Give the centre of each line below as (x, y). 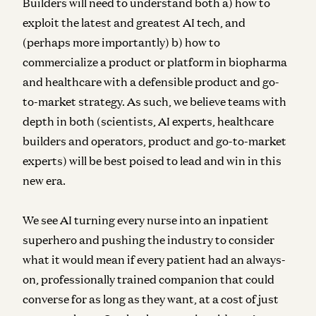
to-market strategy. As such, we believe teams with (154, 101)
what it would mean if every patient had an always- (154, 259)
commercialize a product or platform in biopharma (155, 62)
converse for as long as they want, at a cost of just (151, 299)
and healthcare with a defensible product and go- (151, 81)
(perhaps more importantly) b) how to (121, 42)
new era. (45, 180)
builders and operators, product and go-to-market (154, 141)
